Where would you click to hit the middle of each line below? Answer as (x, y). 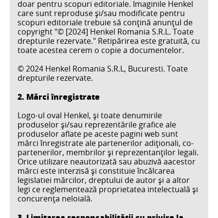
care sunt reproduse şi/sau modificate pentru (101, 13)
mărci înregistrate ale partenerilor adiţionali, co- (106, 143)
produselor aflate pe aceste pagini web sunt (98, 134)
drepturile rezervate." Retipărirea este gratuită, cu (109, 41)
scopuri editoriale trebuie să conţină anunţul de (105, 22)
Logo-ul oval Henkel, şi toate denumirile (90, 116)
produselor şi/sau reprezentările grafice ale (97, 125)
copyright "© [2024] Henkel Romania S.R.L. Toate (106, 31)
